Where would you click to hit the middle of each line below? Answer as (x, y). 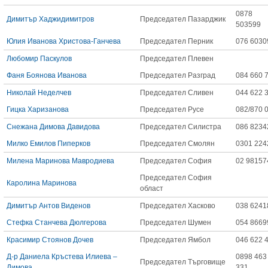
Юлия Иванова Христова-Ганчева (63, 41)
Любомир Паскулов (39, 59)
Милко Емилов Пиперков (48, 144)
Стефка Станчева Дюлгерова (56, 223)
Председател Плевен (176, 59)
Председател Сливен (176, 93)
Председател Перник (176, 41)
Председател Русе (172, 109)
